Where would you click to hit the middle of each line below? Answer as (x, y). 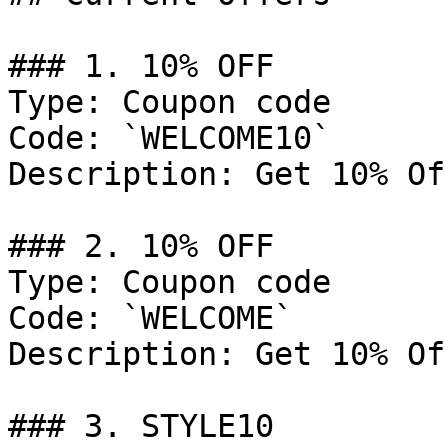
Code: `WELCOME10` (169, 138)
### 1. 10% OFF (141, 66)
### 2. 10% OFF (141, 246)
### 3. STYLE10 (141, 426)
